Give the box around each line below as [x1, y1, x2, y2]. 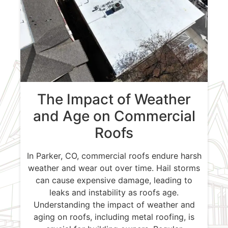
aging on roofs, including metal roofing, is [34, 212, 194, 222]
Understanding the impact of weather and [33, 199, 195, 210]
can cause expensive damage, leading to [36, 175, 192, 186]
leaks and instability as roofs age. [49, 187, 179, 198]
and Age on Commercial [33, 107, 195, 125]
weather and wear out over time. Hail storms [28, 163, 200, 174]
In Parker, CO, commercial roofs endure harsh [26, 151, 202, 161]
